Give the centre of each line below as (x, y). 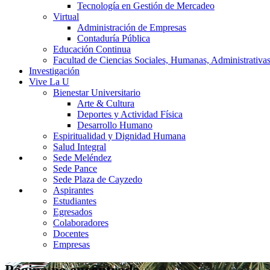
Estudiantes (75, 201)
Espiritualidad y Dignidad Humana (119, 136)
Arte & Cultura (106, 103)
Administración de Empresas (132, 27)
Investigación (54, 71)
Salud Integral (80, 147)
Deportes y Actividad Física (130, 114)
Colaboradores (81, 223)
